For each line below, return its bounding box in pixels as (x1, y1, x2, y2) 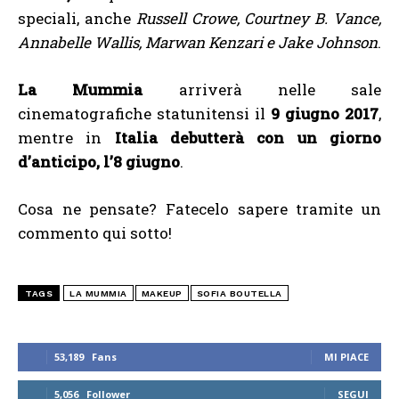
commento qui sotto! (18, 222, 172, 243)
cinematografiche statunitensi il (18, 102, 271, 124)
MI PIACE (324, 349, 369, 363)
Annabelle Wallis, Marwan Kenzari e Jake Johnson (18, 31, 378, 53)
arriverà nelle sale (142, 78, 381, 100)
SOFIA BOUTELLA (196, 288, 282, 298)
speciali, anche (18, 7, 136, 28)
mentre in (18, 126, 102, 148)
